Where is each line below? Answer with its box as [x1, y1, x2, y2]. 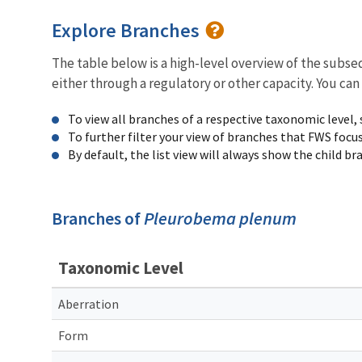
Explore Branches [52, 17, 204, 43]
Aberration [58, 295, 119, 312]
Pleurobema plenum [144, 206, 297, 229]
